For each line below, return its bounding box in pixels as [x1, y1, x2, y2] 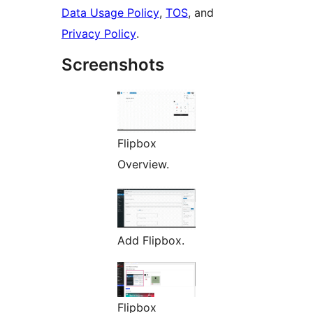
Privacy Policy [61, 27, 136, 41]
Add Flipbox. [117, 233, 184, 248]
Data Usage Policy [61, 6, 159, 20]
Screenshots [61, 54, 164, 75]
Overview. [117, 157, 169, 172]
